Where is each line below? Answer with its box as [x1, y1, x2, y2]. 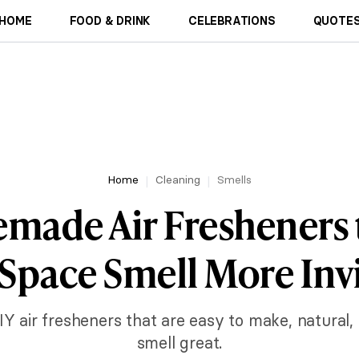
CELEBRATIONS [188, 14, 276, 28]
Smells [217, 172, 252, 187]
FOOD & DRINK [69, 14, 151, 28]
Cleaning [155, 172, 200, 187]
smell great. [136, 333, 223, 353]
